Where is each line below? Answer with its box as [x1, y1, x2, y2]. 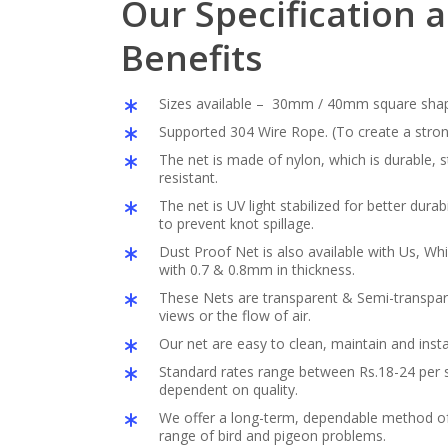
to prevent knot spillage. [158, 213, 314, 233]
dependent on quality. [158, 379, 298, 399]
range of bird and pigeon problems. [158, 425, 386, 445]
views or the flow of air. [158, 305, 311, 325]
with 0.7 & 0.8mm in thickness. [158, 259, 355, 279]
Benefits [120, 33, 262, 81]
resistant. [158, 167, 218, 187]
